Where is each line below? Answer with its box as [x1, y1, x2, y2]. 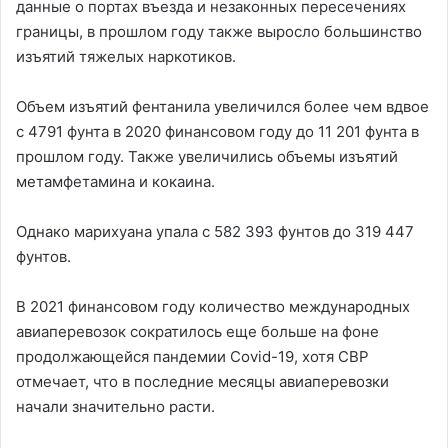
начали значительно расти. [16, 397, 215, 416]
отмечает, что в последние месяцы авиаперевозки [16, 372, 389, 391]
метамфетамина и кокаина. [16, 172, 215, 191]
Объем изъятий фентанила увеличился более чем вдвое [16, 97, 429, 116]
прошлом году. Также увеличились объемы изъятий [16, 147, 398, 166]
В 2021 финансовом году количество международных [16, 297, 410, 316]
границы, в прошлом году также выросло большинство [16, 22, 422, 41]
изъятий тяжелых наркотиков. [16, 47, 236, 66]
